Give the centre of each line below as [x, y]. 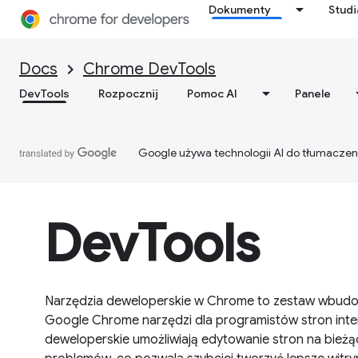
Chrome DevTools [149, 69]
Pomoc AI [212, 93]
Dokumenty [240, 10]
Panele [313, 93]
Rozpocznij [128, 93]
